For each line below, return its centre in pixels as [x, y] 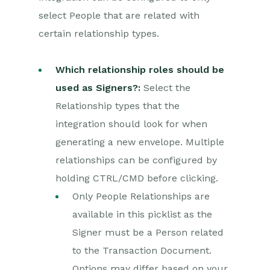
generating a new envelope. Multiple [140, 142]
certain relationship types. [99, 33]
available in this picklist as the [142, 214]
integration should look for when [131, 124]
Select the [165, 88]
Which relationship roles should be [140, 70]
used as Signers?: [98, 88]
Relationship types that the [118, 106]
